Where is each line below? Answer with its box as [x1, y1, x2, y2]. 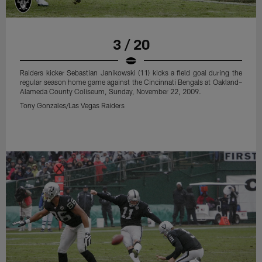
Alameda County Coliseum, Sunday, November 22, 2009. [20, 87, 202, 95]
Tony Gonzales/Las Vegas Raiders [20, 101, 125, 109]
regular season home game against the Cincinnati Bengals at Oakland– [20, 77, 242, 86]
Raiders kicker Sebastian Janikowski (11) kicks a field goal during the [20, 68, 242, 77]
